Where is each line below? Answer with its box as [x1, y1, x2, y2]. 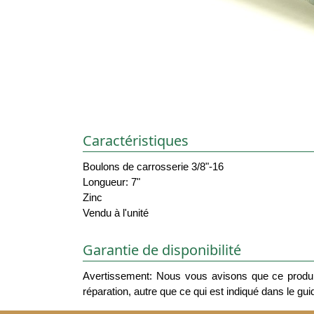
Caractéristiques [83, 131, 189, 151]
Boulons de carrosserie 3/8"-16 [83, 161, 224, 173]
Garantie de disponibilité [83, 240, 241, 259]
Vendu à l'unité [83, 207, 149, 219]
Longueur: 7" [83, 176, 140, 189]
